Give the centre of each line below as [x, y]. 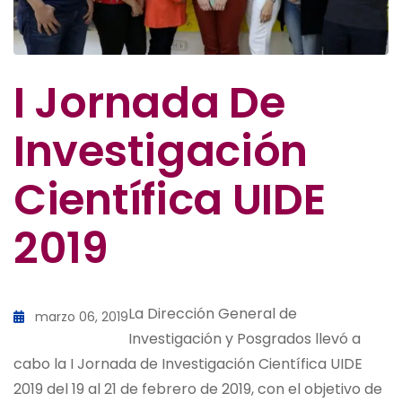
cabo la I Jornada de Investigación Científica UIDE [188, 363]
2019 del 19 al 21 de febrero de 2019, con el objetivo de [198, 389]
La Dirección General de [213, 313]
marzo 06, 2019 [82, 316]
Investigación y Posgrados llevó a [245, 338]
